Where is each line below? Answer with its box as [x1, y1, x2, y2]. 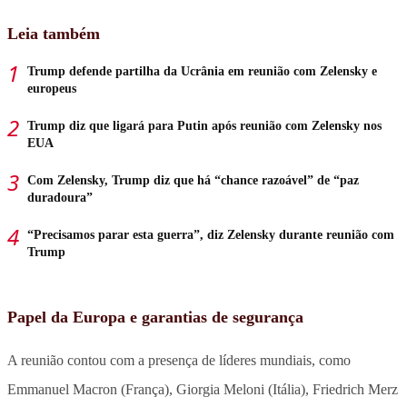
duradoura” [27, 190, 93, 204]
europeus [27, 81, 76, 95]
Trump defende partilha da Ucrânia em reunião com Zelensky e [27, 64, 377, 78]
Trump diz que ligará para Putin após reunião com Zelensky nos [27, 118, 382, 133]
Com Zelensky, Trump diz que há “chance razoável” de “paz [27, 173, 359, 187]
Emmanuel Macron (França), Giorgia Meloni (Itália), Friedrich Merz [7, 381, 398, 397]
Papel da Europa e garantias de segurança [7, 307, 303, 326]
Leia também [7, 24, 100, 43]
